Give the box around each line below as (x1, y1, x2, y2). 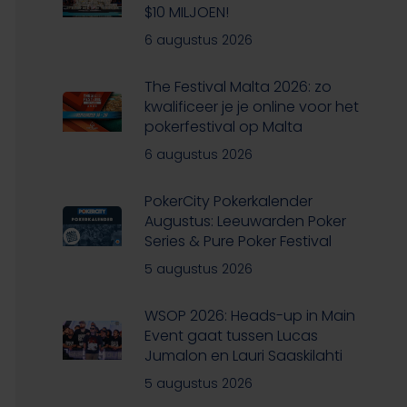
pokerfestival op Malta (144, 115, 303, 137)
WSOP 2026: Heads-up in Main (144, 304, 355, 326)
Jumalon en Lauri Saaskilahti (144, 344, 342, 366)
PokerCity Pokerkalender (144, 190, 313, 212)
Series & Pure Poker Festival (144, 230, 332, 252)
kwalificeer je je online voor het (144, 95, 359, 117)
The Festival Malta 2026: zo (144, 75, 332, 97)
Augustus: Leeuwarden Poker (144, 210, 346, 232)
